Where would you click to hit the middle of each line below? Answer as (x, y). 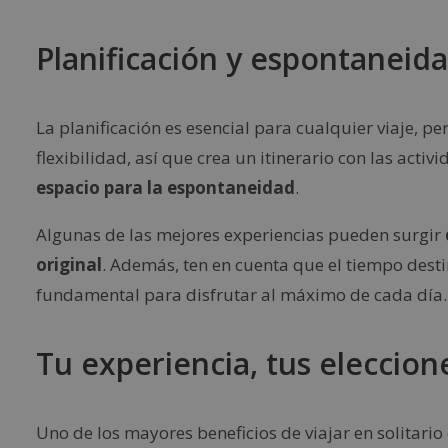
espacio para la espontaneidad (165, 188)
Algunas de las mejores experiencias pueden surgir (240, 235)
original (69, 265)
